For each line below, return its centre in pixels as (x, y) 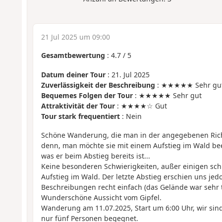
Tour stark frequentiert (80, 116)
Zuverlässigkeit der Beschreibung (98, 85)
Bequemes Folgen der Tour (87, 95)
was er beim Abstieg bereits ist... (95, 156)
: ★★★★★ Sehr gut (167, 95)
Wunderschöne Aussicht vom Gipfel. (101, 198)
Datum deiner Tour (73, 74)
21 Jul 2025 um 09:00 (75, 37)
